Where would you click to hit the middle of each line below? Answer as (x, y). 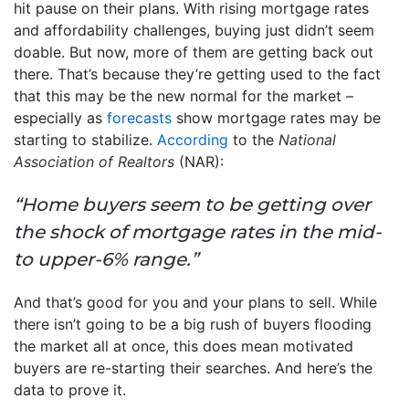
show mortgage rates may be (276, 117)
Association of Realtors (94, 161)
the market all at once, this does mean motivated (184, 346)
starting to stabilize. (85, 139)
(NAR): (201, 161)
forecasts (139, 117)
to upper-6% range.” (106, 259)
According (193, 139)
